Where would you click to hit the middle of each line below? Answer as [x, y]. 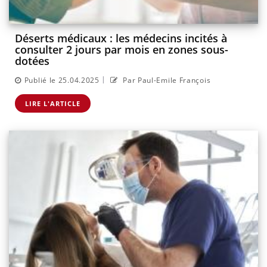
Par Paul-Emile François [166, 80]
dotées [32, 61]
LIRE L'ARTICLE [53, 103]
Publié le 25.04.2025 [62, 80]
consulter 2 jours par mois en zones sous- [122, 50]
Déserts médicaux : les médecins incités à [121, 38]
